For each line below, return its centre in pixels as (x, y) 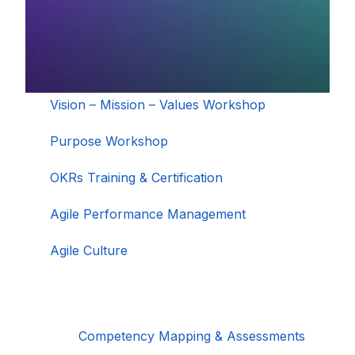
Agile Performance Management (148, 214)
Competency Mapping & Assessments (191, 336)
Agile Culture (89, 251)
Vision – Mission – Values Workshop (158, 105)
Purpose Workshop (109, 141)
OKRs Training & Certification (137, 178)
